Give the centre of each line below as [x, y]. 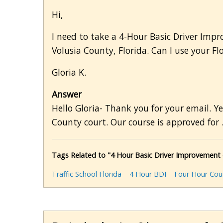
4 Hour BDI [148, 174]
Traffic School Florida [87, 174]
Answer [67, 94]
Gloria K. [69, 72]
